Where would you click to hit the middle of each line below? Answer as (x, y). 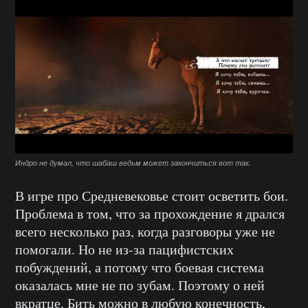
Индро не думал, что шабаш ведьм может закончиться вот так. (133, 163)
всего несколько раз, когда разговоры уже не (145, 232)
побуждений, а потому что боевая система (140, 267)
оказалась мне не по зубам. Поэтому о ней (140, 285)
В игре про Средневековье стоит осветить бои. (152, 196)
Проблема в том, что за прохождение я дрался (150, 214)
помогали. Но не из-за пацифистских (124, 250)
